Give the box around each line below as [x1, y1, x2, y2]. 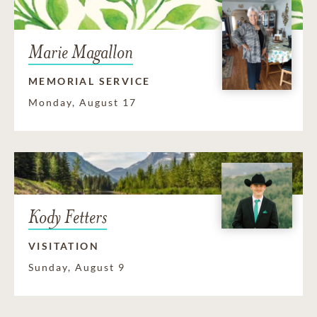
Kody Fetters [28, 204, 107, 229]
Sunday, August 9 [28, 260, 125, 273]
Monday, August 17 [28, 96, 137, 108]
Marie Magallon [28, 40, 133, 64]
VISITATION [28, 239, 99, 252]
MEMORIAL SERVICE [28, 74, 151, 87]
